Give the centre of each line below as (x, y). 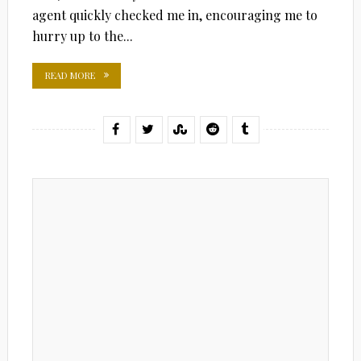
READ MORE (70, 75)
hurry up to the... (82, 35)
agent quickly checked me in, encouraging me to (174, 15)
